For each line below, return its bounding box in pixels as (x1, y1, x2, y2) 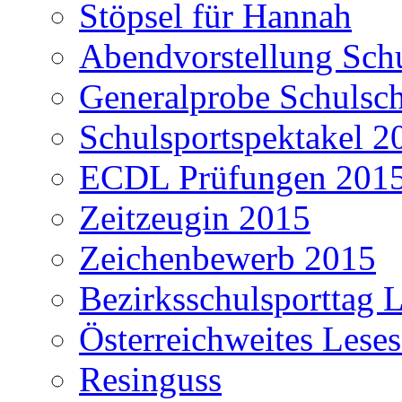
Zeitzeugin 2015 (79, 197, 310, 237)
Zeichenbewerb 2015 (79, 238, 376, 277)
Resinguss (79, 359, 222, 398)
